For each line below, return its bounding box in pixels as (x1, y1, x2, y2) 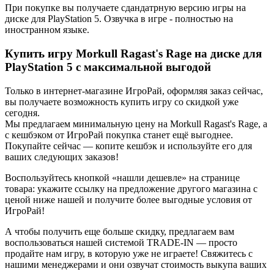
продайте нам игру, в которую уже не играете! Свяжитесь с (5, 248, 253, 259)
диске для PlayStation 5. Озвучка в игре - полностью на (5, 13, 233, 24)
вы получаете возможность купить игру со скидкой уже (5, 96, 239, 107)
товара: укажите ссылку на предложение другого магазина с (5, 183, 257, 194)
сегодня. (5, 107, 40, 118)
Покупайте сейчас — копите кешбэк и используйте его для (5, 140, 252, 151)
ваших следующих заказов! (5, 151, 119, 162)
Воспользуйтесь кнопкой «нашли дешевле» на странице (5, 172, 240, 183)
